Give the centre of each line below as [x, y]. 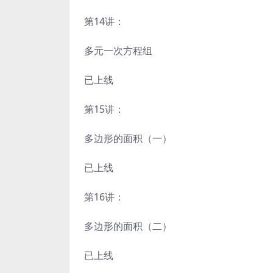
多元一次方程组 [118, 51]
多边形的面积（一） [128, 138]
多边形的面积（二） [128, 226]
